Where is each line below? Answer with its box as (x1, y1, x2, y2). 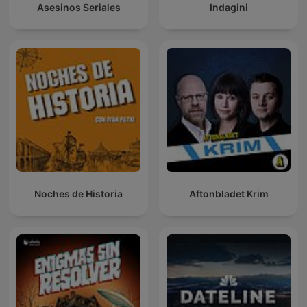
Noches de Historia (34, 188, 123, 200)
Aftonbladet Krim (188, 188, 269, 200)
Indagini (209, 1, 248, 14)
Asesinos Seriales (36, 1, 121, 14)
